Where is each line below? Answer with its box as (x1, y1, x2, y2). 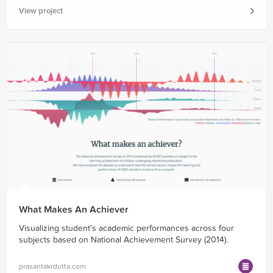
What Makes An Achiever (19, 204, 129, 216)
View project (19, 6, 63, 16)
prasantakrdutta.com (19, 262, 86, 271)
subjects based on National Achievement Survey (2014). (19, 235, 228, 246)
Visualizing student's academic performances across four (19, 223, 234, 234)
